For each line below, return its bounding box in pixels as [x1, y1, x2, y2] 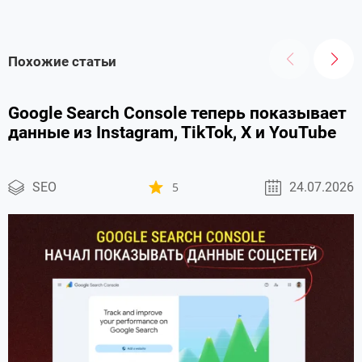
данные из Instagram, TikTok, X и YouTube [8, 122, 336, 142]
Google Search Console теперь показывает [8, 103, 347, 123]
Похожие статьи [8, 53, 116, 69]
